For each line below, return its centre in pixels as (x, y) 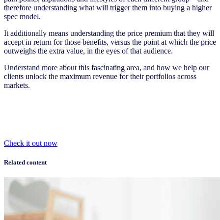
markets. (17, 85)
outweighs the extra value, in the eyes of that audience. (90, 51)
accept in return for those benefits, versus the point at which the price (110, 42)
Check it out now (31, 143)
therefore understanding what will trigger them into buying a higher (108, 7)
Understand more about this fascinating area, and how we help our (107, 67)
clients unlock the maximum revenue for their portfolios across (100, 76)
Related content (25, 163)
